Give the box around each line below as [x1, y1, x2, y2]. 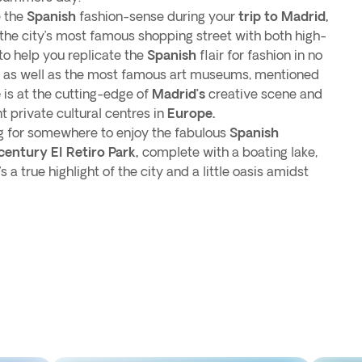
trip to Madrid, [238, 9, 329, 23]
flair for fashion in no [196, 48, 322, 62]
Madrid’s [152, 86, 208, 101]
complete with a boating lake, [139, 145, 318, 159]
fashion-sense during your [76, 9, 238, 23]
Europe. [167, 106, 215, 120]
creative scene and [208, 86, 322, 101]
